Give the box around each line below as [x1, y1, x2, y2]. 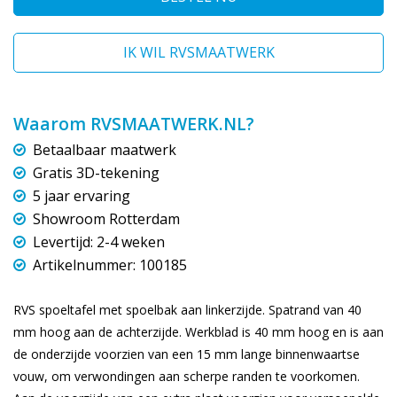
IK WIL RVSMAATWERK [122, 42, 275, 62]
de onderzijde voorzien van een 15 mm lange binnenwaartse [13, 345, 360, 362]
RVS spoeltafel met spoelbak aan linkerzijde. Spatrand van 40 [13, 300, 362, 318]
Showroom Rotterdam [29, 208, 180, 229]
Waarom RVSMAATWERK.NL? [13, 111, 254, 136]
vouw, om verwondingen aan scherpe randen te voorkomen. [13, 367, 360, 385]
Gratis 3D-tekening [29, 162, 160, 183]
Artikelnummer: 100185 [29, 254, 187, 275]
